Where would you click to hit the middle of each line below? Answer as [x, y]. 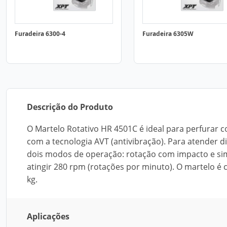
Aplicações [48, 216]
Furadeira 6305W [168, 34]
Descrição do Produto [70, 107]
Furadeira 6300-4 [40, 34]
